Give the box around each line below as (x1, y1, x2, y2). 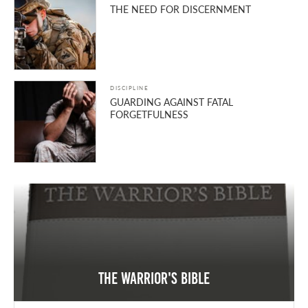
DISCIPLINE (110, 84, 148, 92)
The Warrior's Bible (98, 269, 210, 288)
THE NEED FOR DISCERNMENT (110, 2, 251, 16)
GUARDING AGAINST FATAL (110, 95, 233, 109)
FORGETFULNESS (110, 107, 188, 122)
